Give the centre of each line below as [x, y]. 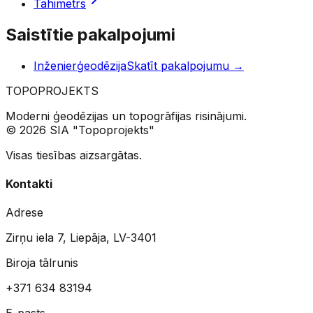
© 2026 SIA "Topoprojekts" [80, 130]
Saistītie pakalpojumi [90, 34]
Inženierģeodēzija [80, 65]
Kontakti [29, 183]
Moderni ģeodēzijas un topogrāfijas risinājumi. [126, 116]
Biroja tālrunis [42, 263]
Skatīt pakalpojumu [178, 65]
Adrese [24, 213]
